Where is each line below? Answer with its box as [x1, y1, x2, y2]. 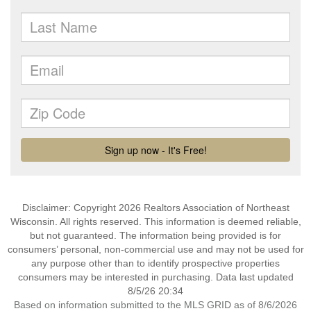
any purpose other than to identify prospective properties [31, 258, 280, 269]
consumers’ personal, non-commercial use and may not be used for [7, 244, 304, 255]
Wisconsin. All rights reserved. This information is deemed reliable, [10, 216, 301, 227]
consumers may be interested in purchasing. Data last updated [17, 271, 294, 283]
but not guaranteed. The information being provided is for [30, 230, 281, 241]
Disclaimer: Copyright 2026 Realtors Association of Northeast [22, 202, 289, 213]
